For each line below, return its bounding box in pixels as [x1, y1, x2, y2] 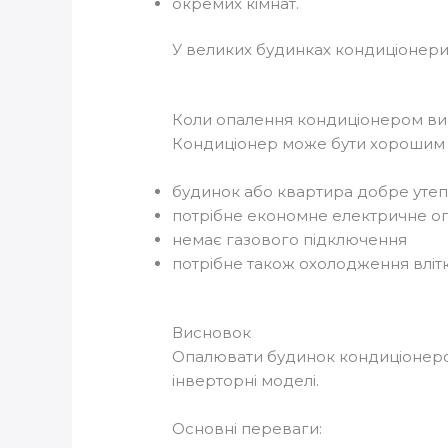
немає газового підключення [172, 230, 408, 250]
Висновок [172, 322, 252, 342]
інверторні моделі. [172, 370, 320, 390]
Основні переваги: [172, 418, 323, 438]
